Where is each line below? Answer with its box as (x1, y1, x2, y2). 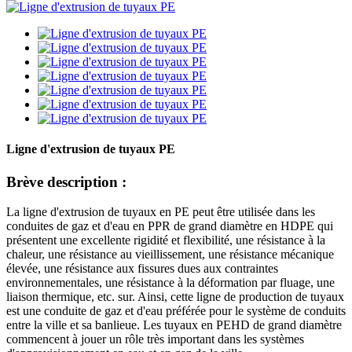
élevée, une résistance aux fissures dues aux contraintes (6, 262, 278, 276)
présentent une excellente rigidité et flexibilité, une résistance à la (6, 233, 325, 247)
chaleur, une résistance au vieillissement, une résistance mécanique (6, 247, 334, 262)
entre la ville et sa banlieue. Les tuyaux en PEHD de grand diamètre (6, 318, 342, 332)
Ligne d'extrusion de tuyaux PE (6, 142, 175, 156)
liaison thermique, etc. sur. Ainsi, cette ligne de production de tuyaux (6, 290, 344, 304)
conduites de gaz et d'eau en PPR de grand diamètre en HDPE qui (6, 219, 333, 233)
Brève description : (6, 173, 126, 190)
